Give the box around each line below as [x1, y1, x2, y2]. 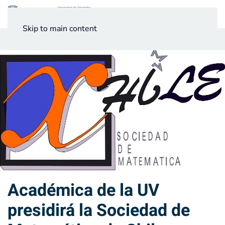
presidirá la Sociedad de [8, 198, 190, 223]
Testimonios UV [47, 35, 92, 44]
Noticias [13, 35, 36, 44]
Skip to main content [23, 23, 97, 34]
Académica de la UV [8, 178, 159, 203]
